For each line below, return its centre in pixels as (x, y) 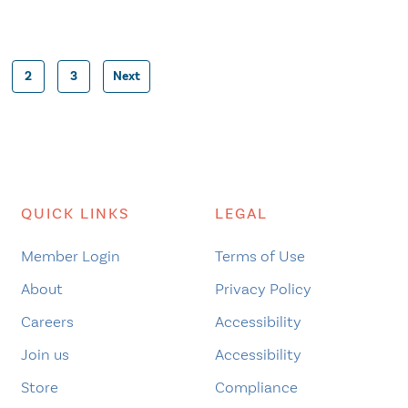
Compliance (256, 387)
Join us (45, 354)
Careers (47, 321)
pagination (154, 146)
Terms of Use (260, 255)
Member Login (70, 255)
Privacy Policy (263, 288)
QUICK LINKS (75, 213)
